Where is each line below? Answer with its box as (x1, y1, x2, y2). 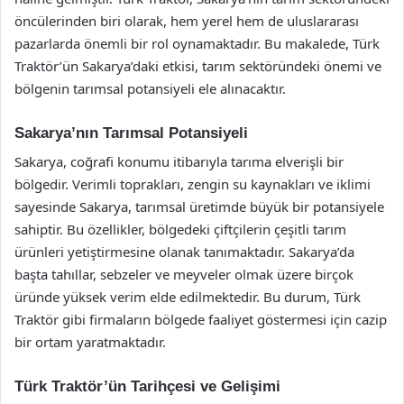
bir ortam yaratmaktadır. (14, 333, 166, 351)
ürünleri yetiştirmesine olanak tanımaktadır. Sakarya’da (14, 243, 354, 261)
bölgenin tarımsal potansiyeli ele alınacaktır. (14, 78, 286, 97)
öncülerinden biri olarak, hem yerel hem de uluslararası (14, 11, 359, 30)
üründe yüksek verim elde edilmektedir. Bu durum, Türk (14, 288, 361, 306)
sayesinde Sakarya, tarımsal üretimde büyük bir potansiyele (14, 197, 384, 216)
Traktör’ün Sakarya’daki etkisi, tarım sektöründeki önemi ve (14, 56, 381, 75)
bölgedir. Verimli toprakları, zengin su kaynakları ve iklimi (14, 175, 371, 193)
